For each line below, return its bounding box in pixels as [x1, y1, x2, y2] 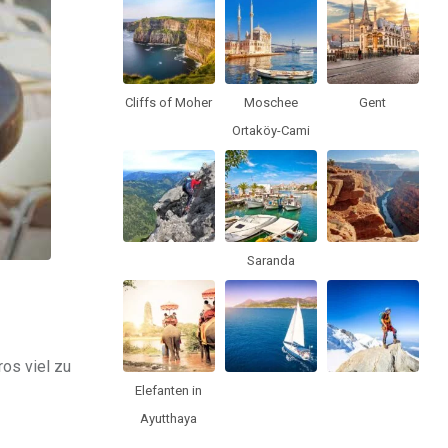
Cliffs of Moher [125, 94, 213, 110]
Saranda [246, 252, 295, 268]
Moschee [243, 94, 298, 110]
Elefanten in [135, 382, 203, 398]
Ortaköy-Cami [231, 122, 310, 138]
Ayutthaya [140, 410, 198, 426]
